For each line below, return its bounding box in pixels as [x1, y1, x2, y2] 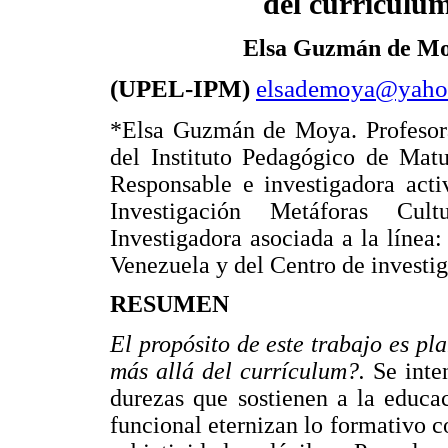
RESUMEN [110, 291, 229, 318]
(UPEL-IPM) [110, 75, 256, 103]
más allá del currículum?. [110, 357, 373, 384]
